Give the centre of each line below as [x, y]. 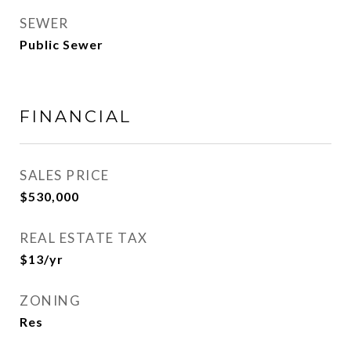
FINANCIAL [76, 116]
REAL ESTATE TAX [84, 238]
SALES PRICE [65, 175]
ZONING [50, 300]
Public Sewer [62, 44]
